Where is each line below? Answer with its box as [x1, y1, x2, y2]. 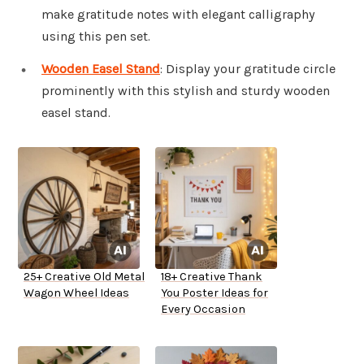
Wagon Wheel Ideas [24, 286, 129, 301]
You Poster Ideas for [161, 286, 268, 301]
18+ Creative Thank [161, 270, 262, 284]
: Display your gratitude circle [160, 61, 336, 77]
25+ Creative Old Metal [24, 270, 145, 284]
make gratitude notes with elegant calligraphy [41, 6, 315, 23]
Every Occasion [161, 302, 245, 317]
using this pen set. [41, 28, 150, 45]
